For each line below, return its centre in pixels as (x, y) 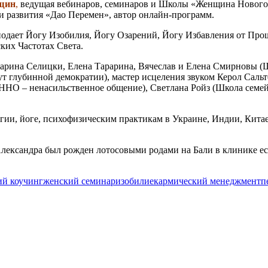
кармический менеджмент (207, 181)
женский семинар (79, 181)
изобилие (135, 181)
